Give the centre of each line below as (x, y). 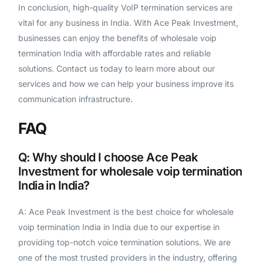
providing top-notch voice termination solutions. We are (124, 242)
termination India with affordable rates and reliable (114, 53)
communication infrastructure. (75, 99)
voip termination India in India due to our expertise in (119, 227)
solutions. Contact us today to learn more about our (116, 69)
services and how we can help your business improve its (126, 84)
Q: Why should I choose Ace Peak (107, 157)
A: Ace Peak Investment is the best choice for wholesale (126, 211)
